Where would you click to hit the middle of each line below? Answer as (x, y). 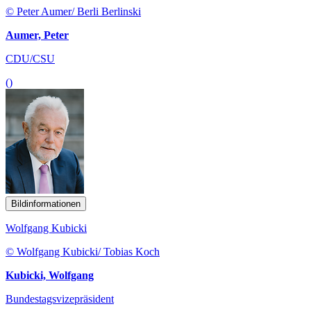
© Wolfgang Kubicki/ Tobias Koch (83, 251)
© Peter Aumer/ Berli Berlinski (73, 11)
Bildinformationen (46, 203)
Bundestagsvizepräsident (60, 299)
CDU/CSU (30, 58)
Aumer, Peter (37, 35)
